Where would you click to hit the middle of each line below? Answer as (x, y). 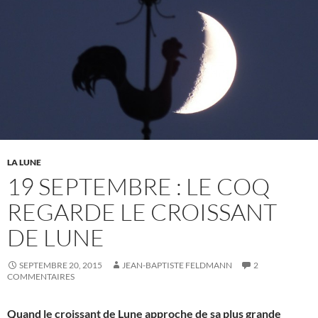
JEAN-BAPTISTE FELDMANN (177, 265)
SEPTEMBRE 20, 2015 (61, 265)
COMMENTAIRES (41, 277)
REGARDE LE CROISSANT (142, 212)
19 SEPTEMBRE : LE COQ (138, 187)
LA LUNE (24, 163)
